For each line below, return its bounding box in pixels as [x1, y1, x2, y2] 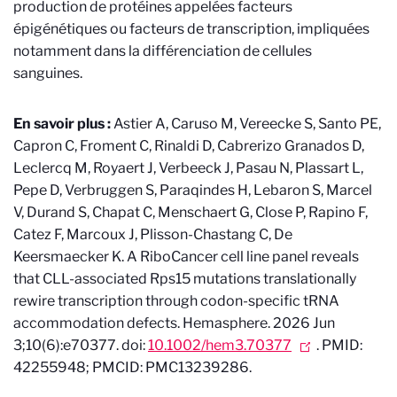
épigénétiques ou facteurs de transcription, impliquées [13, 19, 370, 37]
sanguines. [13, 64, 85, 82]
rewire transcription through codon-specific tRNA [13, 292, 339, 309]
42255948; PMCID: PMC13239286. [13, 358, 252, 376]
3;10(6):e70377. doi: [13, 336, 148, 354]
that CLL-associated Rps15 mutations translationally [13, 269, 356, 287]
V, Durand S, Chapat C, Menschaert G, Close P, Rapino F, [13, 203, 368, 221]
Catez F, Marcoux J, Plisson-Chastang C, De [13, 225, 292, 243]
